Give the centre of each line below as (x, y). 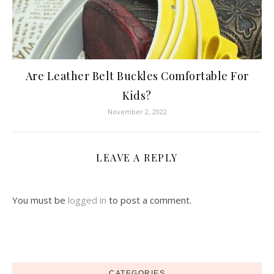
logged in (87, 200)
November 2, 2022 (137, 112)
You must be (40, 200)
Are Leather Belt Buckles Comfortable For (137, 76)
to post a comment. (149, 200)
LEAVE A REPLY (137, 157)
